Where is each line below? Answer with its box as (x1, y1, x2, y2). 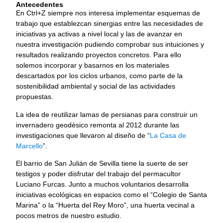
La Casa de (150, 131, 186, 139)
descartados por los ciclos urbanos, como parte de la (16, 72, 183, 80)
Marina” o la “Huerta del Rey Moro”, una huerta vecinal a (16, 201, 195, 210)
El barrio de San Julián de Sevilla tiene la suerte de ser (16, 159, 188, 168)
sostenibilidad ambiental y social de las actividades (16, 82, 175, 91)
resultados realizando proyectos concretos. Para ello (16, 51, 181, 59)
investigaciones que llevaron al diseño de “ (16, 131, 150, 139)
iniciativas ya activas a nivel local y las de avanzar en (16, 30, 182, 38)
